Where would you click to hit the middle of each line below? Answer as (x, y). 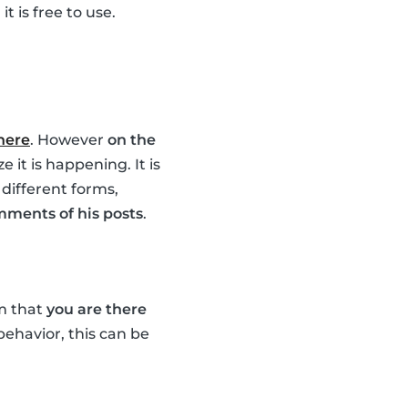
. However (69, 140)
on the (132, 140)
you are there (97, 310)
